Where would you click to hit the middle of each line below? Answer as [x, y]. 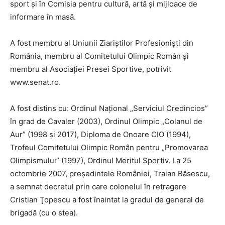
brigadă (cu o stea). [44, 213]
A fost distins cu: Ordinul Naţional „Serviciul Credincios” [109, 108]
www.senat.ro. [35, 82]
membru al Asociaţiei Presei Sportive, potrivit [91, 69]
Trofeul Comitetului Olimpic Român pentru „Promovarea [109, 147]
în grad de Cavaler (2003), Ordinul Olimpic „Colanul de [106, 121]
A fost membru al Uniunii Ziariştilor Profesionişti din [102, 43]
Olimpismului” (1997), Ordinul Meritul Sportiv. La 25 [101, 160]
